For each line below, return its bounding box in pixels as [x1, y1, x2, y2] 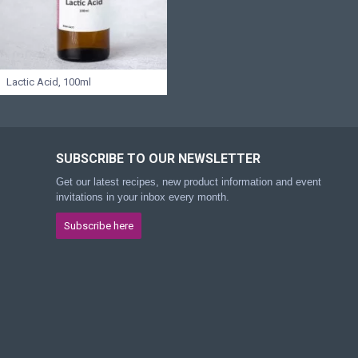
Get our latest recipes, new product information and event [56, 176, 321, 189]
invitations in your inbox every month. [56, 191, 229, 204]
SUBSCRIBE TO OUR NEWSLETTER [56, 151, 261, 167]
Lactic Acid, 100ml [6, 76, 91, 89]
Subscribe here [64, 220, 133, 233]
